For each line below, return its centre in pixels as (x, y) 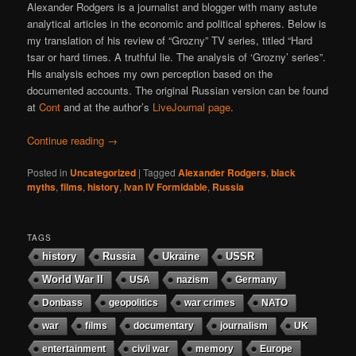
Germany (257, 280)
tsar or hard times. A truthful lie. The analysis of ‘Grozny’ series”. (177, 56)
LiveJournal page (192, 106)
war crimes (210, 303)
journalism (244, 326)
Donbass (63, 303)
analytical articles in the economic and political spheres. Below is (177, 23)
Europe (277, 349)
